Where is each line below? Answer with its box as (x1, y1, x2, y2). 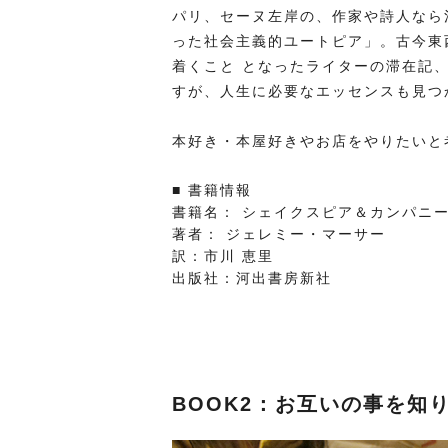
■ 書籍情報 (172, 182, 252, 198)
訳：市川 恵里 (172, 248, 274, 264)
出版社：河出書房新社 (172, 270, 332, 286)
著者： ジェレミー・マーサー (172, 226, 386, 242)
